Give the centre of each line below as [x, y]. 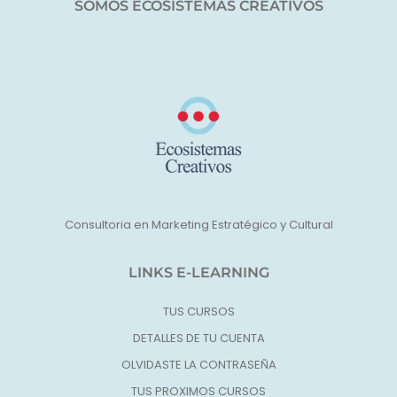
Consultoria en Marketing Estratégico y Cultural [198, 224]
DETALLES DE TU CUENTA [198, 338]
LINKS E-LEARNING [198, 272]
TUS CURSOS [198, 311]
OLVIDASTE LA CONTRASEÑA [198, 364]
